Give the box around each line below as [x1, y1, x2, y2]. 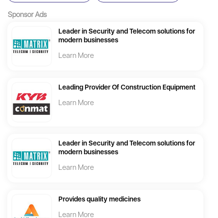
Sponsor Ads [8, 10, 47, 19]
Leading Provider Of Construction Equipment [58, 83, 196, 91]
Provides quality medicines [58, 195, 141, 203]
